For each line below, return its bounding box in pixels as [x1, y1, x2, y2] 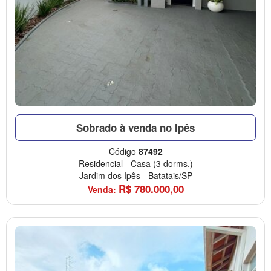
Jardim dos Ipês [79, 169, 140, 182]
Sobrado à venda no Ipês [76, 120, 195, 135]
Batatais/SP [148, 169, 192, 182]
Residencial [78, 157, 123, 170]
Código [108, 145, 139, 158]
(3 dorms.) [152, 157, 193, 170]
